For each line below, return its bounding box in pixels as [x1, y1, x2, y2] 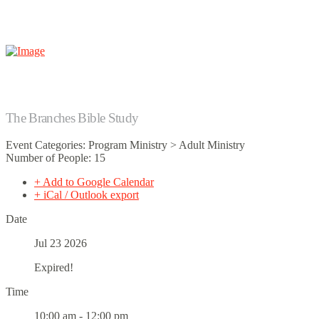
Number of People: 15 [6, 152, 105, 164]
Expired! [34, 261, 73, 274]
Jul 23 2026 [34, 237, 87, 250]
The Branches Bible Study [6, 110, 139, 125]
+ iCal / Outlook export [34, 189, 139, 202]
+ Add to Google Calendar [34, 176, 154, 189]
